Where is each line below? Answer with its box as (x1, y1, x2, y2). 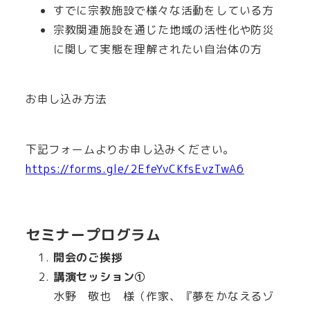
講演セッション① (53, 269, 147, 285)
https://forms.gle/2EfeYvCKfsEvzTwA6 (25, 161, 244, 177)
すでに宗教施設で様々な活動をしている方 (53, 2, 274, 18)
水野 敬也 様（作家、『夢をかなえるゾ (53, 289, 274, 304)
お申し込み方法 (25, 91, 107, 107)
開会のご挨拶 (53, 250, 123, 266)
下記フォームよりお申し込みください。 (25, 142, 235, 158)
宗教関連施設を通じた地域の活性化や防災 (53, 21, 274, 37)
